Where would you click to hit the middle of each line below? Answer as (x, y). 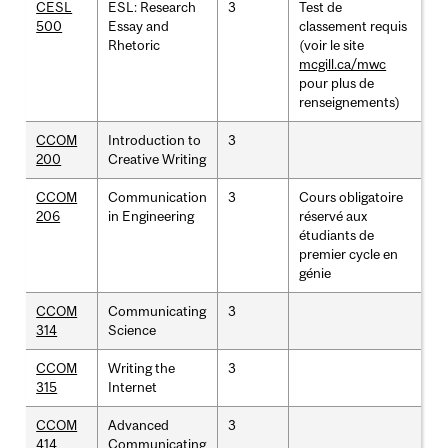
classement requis (353, 25)
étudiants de (337, 234)
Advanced (139, 424)
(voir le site (332, 44)
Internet (133, 386)
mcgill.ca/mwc (343, 63)
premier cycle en (349, 253)
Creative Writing (157, 158)
